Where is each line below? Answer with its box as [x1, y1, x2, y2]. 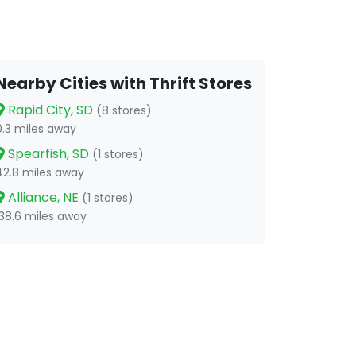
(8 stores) [96, 103, 152, 118]
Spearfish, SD [5, 145, 92, 163]
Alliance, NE [5, 188, 82, 207]
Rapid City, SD [5, 101, 96, 119]
